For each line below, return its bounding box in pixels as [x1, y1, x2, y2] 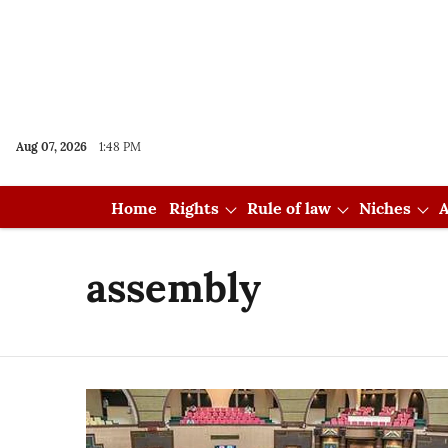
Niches [358, 198, 411, 218]
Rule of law [246, 198, 331, 218]
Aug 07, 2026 [16, 139, 87, 154]
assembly [86, 262, 261, 313]
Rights [168, 198, 219, 218]
